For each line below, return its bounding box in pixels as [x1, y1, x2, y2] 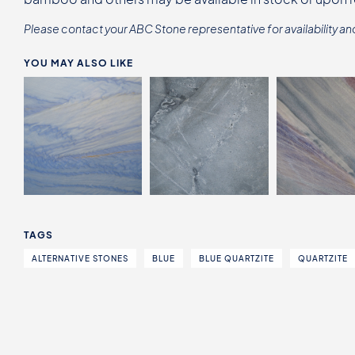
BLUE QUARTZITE [199, 254, 274, 264]
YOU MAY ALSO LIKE [24, 57, 133, 69]
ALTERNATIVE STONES [32, 254, 128, 264]
